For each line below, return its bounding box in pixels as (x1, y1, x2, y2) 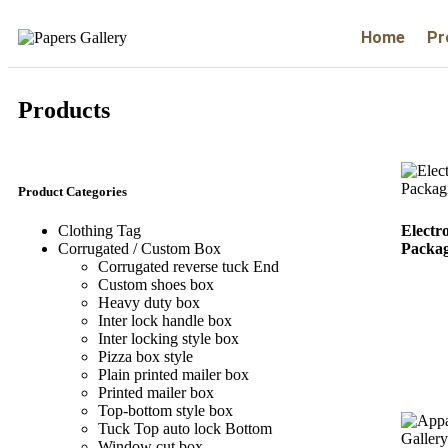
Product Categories (18, 184, 127, 200)
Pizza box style (98, 348, 193, 366)
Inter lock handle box (98, 312, 232, 330)
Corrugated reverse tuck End (98, 258, 279, 276)
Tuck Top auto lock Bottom (98, 420, 272, 438)
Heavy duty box (98, 294, 200, 312)
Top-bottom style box (98, 402, 233, 420)
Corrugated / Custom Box (58, 240, 221, 258)
